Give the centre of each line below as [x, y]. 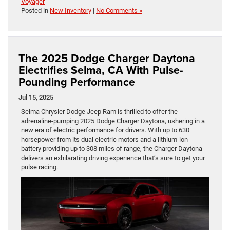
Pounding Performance [77, 82]
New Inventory [71, 10]
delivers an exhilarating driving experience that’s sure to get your [113, 158]
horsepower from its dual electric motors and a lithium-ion [104, 139]
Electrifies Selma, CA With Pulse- [101, 70]
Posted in [35, 10]
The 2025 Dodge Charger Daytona [107, 58]
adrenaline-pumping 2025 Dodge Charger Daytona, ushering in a [113, 121]
